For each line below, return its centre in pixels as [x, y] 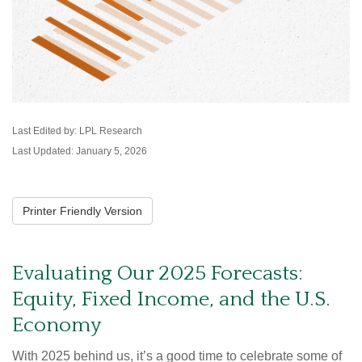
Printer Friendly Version [82, 211]
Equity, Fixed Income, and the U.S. [171, 299]
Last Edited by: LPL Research [77, 131]
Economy [57, 325]
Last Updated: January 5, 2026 [80, 151]
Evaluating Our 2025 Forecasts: [158, 274]
